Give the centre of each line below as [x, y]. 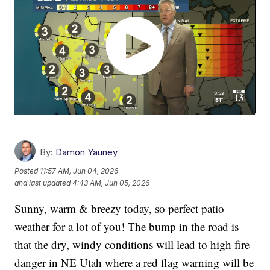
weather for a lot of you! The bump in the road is [127, 227]
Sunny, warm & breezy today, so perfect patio [120, 209]
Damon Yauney [87, 152]
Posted [27, 171]
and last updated [43, 183]
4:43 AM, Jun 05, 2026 [111, 183]
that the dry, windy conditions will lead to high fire [132, 245]
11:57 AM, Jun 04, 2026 [79, 171]
